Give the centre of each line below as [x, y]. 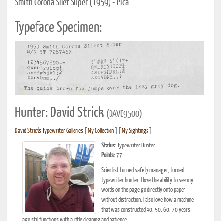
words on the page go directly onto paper [143, 190]
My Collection [101, 131]
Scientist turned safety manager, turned [143, 170]
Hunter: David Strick [60, 113]
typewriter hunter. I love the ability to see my [147, 180]
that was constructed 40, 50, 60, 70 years [146, 210]
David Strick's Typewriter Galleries [49, 131]
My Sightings [135, 131]
